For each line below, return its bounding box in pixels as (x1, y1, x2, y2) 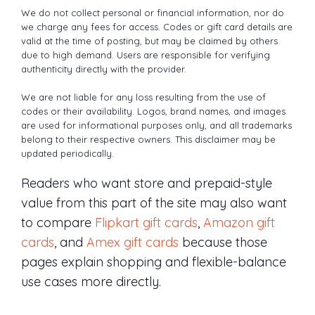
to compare (21, 214, 95, 231)
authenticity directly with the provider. (21, 63, 186, 75)
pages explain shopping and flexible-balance (21, 254, 286, 271)
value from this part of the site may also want (21, 195, 287, 212)
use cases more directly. (21, 274, 161, 290)
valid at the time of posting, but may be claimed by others (21, 35, 278, 47)
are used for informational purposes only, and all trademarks (21, 119, 292, 131)
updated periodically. (21, 147, 114, 159)
